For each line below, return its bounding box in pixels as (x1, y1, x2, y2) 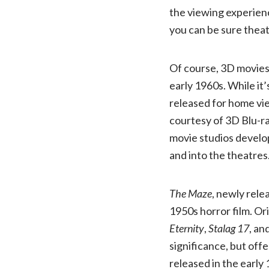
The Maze (169, 186, 212, 200)
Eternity (169, 221, 204, 235)
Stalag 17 (208, 221, 249, 235)
